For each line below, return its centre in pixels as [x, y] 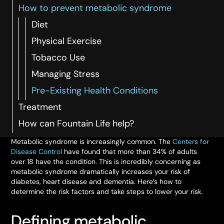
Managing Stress [65, 74]
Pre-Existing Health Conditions [95, 90]
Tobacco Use [58, 57]
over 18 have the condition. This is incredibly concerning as [106, 161]
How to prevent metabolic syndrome [95, 8]
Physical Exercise [66, 41]
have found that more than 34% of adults [130, 151]
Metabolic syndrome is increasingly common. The [92, 141]
